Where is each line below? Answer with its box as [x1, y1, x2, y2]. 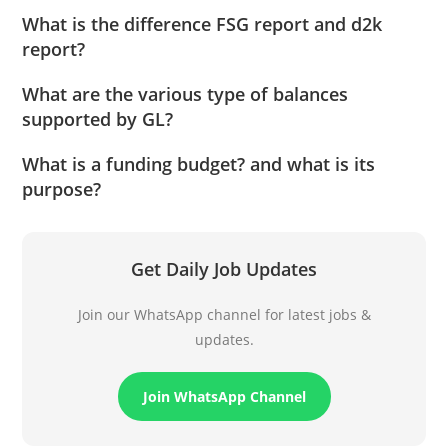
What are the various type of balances [22, 81, 349, 106]
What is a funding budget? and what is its [22, 151, 376, 176]
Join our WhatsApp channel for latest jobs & [77, 304, 371, 324]
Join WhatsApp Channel [142, 386, 306, 406]
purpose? [22, 176, 102, 201]
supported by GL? [22, 106, 174, 131]
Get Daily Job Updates [131, 256, 317, 281]
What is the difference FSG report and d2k [22, 11, 383, 36]
